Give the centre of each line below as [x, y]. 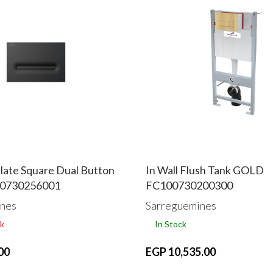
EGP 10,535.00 [181, 251]
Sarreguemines [181, 205]
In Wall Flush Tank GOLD [205, 170]
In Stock [171, 224]
